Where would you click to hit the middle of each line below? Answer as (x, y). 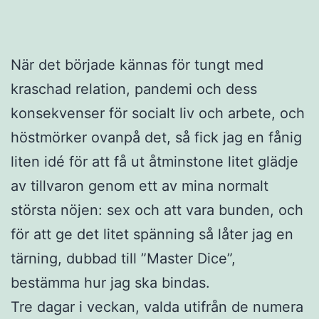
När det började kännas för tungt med (137, 64)
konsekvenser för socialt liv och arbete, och (158, 113)
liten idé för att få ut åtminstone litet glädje (155, 161)
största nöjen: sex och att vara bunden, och (157, 210)
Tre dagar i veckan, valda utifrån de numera (157, 307)
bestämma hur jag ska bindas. (110, 282)
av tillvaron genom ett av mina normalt (140, 185)
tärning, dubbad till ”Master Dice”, (123, 258)
